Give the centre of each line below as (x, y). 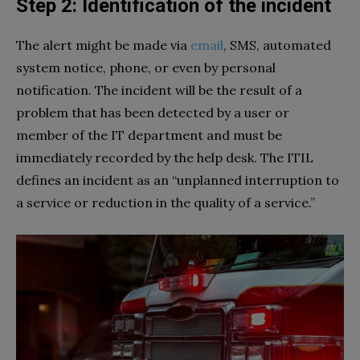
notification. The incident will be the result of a (159, 90)
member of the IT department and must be (149, 135)
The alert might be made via (103, 45)
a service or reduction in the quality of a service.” (166, 203)
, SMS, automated (277, 45)
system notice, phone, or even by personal (146, 68)
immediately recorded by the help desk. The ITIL (165, 158)
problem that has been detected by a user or (153, 113)
